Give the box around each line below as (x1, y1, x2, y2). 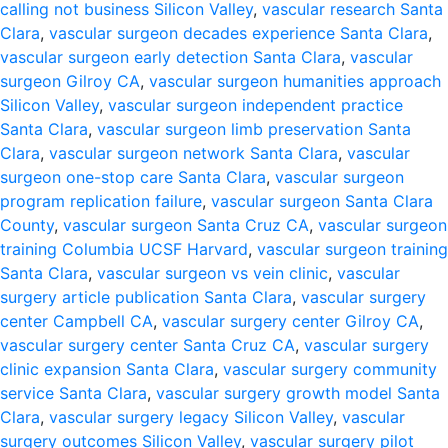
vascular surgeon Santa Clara (211, 191, 433, 211)
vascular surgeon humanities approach (149, 71, 441, 91)
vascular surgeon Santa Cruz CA (63, 215, 309, 235)
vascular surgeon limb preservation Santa (97, 119, 411, 139)
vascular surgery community (223, 359, 437, 379)
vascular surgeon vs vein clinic (97, 263, 328, 283)
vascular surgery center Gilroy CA (162, 311, 419, 331)
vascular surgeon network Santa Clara (49, 143, 338, 163)
